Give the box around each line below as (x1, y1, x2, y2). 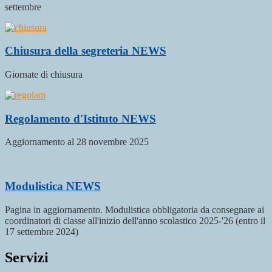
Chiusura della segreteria (5, 44, 132, 58)
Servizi (5, 249, 49, 265)
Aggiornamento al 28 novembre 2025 (5, 137, 149, 148)
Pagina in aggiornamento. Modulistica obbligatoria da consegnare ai (5, 204, 264, 215)
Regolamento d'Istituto (5, 112, 121, 125)
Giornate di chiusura (5, 69, 83, 80)
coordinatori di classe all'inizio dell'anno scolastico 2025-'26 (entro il (5, 215, 265, 226)
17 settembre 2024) (5, 226, 78, 237)
